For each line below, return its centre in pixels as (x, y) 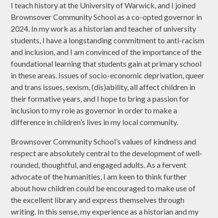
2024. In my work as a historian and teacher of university (104, 28)
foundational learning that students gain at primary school (106, 63)
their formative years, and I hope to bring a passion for (100, 98)
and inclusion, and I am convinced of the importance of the (106, 52)
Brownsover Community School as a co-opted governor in (107, 17)
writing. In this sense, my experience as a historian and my (105, 211)
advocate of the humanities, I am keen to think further (99, 176)
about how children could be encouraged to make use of (103, 188)
